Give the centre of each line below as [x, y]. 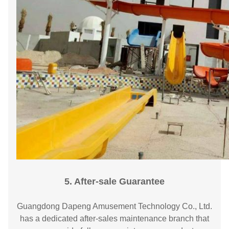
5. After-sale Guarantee [114, 181]
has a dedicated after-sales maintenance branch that [114, 218]
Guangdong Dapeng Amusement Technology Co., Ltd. [114, 206]
